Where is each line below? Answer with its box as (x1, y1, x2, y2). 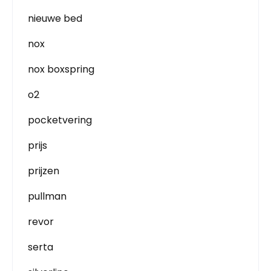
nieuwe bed (28, 11, 82, 25)
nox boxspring (28, 62, 94, 76)
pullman (28, 189, 67, 203)
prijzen (28, 163, 59, 178)
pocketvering (28, 113, 92, 127)
